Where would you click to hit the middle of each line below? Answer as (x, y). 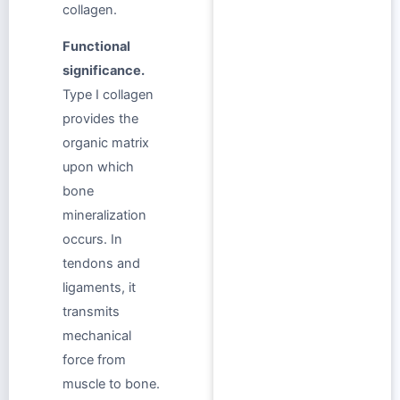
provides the (100, 119)
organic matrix (106, 143)
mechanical (97, 336)
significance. (104, 71)
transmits (91, 312)
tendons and (101, 264)
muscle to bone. (111, 384)
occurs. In (92, 240)
